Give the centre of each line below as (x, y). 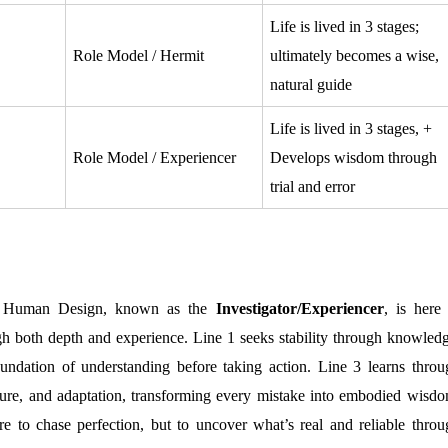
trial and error (312, 186)
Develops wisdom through (353, 157)
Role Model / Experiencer (154, 157)
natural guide (310, 84)
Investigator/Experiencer (299, 308)
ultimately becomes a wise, (354, 55)
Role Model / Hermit (138, 55)
